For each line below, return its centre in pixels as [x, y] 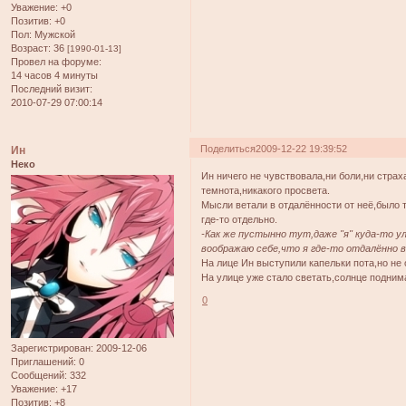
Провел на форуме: [56, 61]
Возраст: [31, 48]
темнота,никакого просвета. [266, 191]
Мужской [53, 34]
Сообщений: [39, 376]
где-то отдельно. [240, 220]
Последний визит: [52, 88]
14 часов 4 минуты [54, 75]
